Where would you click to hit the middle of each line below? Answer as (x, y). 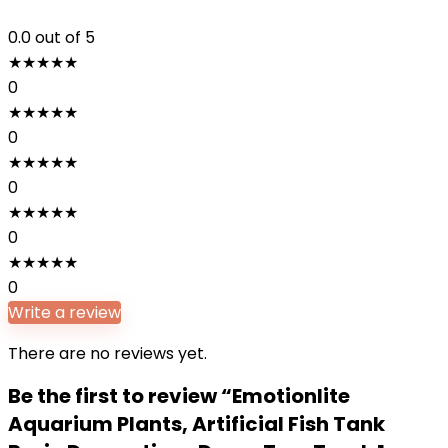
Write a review (64, 312)
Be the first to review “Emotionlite (179, 396)
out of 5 (65, 37)
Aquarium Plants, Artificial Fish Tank (196, 424)
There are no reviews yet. (107, 353)
